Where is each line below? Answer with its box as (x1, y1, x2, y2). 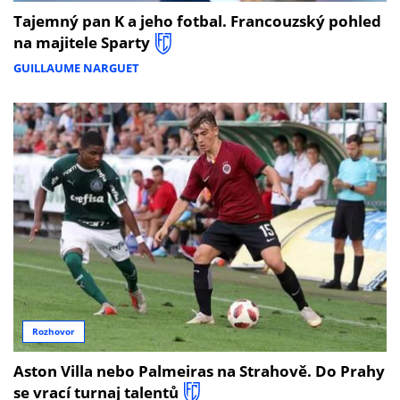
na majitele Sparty (13, 32, 150, 54)
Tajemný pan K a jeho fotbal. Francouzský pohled (13, 11, 381, 32)
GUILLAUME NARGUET (13, 59, 139, 76)
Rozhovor (32, 325, 75, 337)
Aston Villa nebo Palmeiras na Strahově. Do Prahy (13, 360, 385, 381)
